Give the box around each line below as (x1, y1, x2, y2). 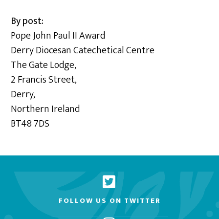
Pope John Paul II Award (11, 27, 106, 44)
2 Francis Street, (11, 71, 77, 88)
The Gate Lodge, (11, 57, 77, 73)
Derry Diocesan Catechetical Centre (11, 42, 155, 59)
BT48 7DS (11, 115, 50, 132)
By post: (11, 13, 44, 29)
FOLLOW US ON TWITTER (58, 195, 161, 207)
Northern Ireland (11, 101, 80, 117)
